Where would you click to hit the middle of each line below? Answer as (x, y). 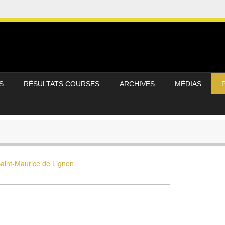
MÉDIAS (188, 84)
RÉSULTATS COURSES (62, 84)
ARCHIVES (137, 84)
